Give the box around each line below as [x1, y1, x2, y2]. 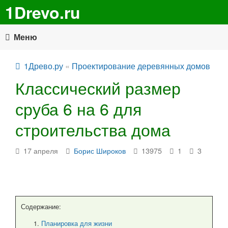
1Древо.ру [24, 60, 63, 72]
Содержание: [21, 202, 61, 211]
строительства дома [15, 118, 170, 141]
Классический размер [15, 76, 181, 99]
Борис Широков [74, 145, 126, 156]
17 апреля [23, 145, 58, 156]
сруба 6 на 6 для [15, 97, 141, 120]
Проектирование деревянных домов [72, 60, 210, 72]
